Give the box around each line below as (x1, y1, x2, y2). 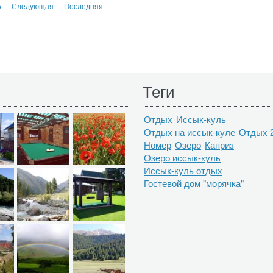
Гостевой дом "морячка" (144, 177, 244, 190)
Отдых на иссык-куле (144, 126, 235, 138)
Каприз (205, 138, 234, 151)
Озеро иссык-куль (144, 151, 221, 164)
